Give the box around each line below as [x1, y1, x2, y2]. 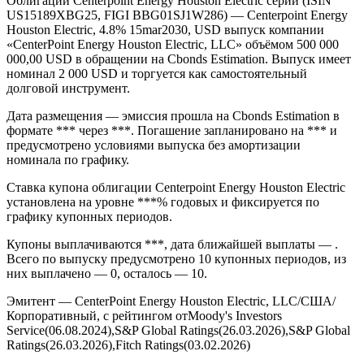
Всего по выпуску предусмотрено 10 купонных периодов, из [6, 251, 346, 266]
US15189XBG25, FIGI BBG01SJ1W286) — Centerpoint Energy [6, 7, 348, 22]
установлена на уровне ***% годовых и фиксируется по [6, 194, 319, 209]
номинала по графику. [6, 152, 129, 167]
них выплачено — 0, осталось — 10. [6, 266, 207, 280]
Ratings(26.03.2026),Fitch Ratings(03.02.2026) [6, 337, 250, 352]
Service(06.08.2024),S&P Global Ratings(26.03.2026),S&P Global [6, 323, 350, 337]
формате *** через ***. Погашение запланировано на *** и [6, 123, 337, 137]
